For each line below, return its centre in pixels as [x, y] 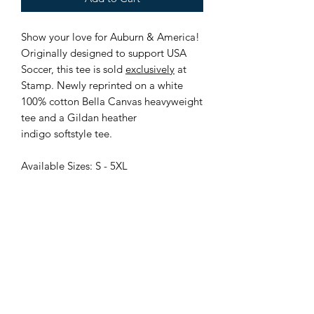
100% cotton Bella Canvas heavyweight [112, 101]
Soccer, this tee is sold [73, 69]
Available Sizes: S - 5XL [76, 165]
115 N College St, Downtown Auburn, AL [111, 275]
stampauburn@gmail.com [111, 296]
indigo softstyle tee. [68, 133]
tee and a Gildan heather [79, 117]
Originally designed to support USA [104, 53]
